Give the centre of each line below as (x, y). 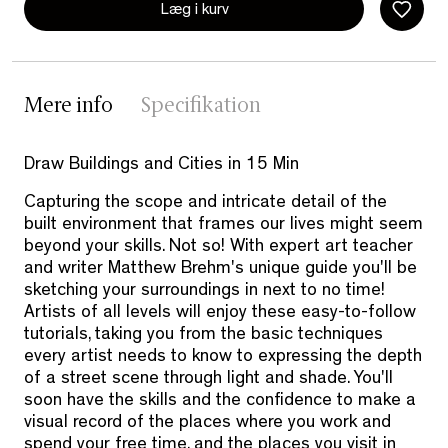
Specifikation (201, 107)
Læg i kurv (194, 10)
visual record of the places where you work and (207, 424)
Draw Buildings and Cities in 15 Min (161, 166)
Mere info (68, 107)
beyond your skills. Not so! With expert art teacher (218, 248)
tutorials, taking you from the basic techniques (203, 336)
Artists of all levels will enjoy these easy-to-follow (220, 314)
